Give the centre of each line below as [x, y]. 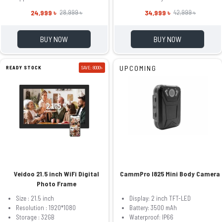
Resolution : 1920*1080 [46, 207]
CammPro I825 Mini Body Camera [170, 173]
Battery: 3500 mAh [153, 207]
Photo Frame [57, 183]
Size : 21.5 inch [35, 198]
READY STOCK [24, 67]
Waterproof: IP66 [151, 217]
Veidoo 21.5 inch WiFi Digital [57, 173]
